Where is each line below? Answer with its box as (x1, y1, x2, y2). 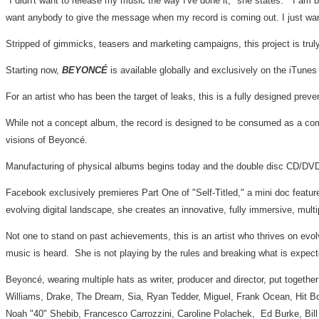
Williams (6, 291, 41, 302)
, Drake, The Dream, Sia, (41, 291, 147, 302)
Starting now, (6, 65, 62, 75)
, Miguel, (198, 291, 236, 302)
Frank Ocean (236, 291, 290, 302)
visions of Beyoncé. (6, 135, 88, 145)
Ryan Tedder (147, 291, 198, 302)
